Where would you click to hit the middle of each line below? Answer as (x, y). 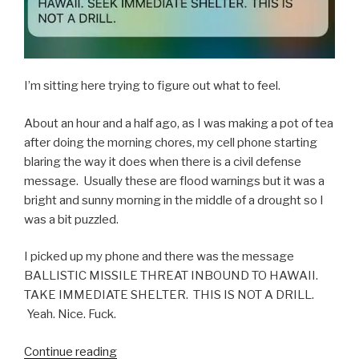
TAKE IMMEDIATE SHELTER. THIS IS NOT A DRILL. (169, 295)
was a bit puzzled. (71, 219)
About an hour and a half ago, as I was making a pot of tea (179, 123)
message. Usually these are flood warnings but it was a (174, 181)
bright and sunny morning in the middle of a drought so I (174, 200)
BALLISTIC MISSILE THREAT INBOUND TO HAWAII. (171, 276)
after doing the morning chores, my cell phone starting (171, 142)
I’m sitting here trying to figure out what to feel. (152, 86)
